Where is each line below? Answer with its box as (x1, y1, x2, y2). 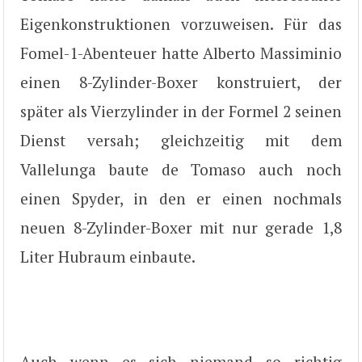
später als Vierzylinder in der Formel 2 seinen (20, 101, 342, 122)
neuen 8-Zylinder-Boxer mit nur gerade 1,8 (20, 217, 342, 238)
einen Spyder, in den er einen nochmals (20, 188, 342, 209)
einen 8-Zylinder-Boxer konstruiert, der (20, 72, 342, 93)
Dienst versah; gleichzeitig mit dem (20, 130, 342, 151)
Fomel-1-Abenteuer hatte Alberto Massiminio (20, 43, 342, 64)
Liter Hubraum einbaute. (20, 246, 196, 267)
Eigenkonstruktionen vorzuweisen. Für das (20, 14, 342, 35)
